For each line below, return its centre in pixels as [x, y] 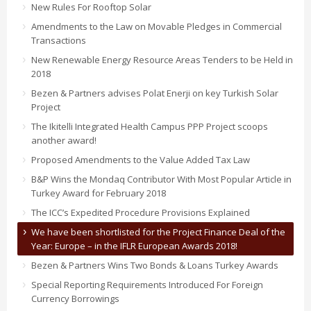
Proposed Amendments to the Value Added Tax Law [141, 159]
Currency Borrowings [75, 298]
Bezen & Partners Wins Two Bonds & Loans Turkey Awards [155, 265]
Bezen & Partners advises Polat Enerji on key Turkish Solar [155, 93]
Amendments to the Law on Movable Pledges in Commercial [157, 26]
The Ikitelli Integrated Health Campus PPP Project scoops [150, 126]
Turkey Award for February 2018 [99, 193]
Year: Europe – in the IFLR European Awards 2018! [134, 245]
